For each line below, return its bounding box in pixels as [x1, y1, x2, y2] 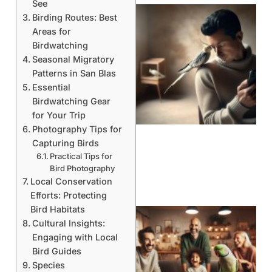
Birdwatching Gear [32, 95, 110, 106]
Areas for [32, 25, 71, 36]
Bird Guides [32, 245, 81, 256]
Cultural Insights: [32, 217, 105, 228]
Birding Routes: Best [32, 12, 117, 22]
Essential [32, 81, 70, 92]
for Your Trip [32, 109, 86, 120]
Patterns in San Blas [32, 67, 116, 78]
